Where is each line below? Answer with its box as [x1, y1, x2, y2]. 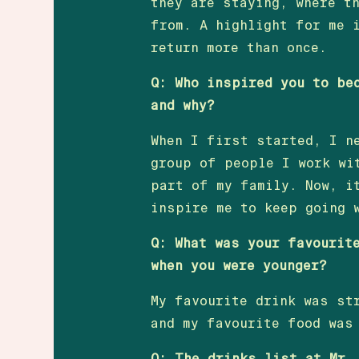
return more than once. [151, 39, 328, 57]
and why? [151, 97, 216, 115]
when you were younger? [151, 257, 328, 275]
